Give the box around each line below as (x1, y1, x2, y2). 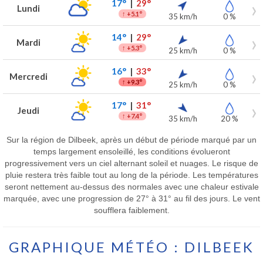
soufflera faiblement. (93, 205, 170, 215)
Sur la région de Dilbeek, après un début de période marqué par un (6, 134, 257, 144)
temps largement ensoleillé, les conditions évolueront (33, 146, 230, 156)
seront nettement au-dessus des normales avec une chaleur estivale (4, 181, 259, 191)
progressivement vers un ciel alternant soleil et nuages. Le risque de (5, 158, 258, 168)
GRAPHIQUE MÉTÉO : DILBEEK (9, 238, 254, 255)
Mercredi (9, 71, 48, 82)
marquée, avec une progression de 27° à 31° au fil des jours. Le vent (3, 193, 260, 203)
